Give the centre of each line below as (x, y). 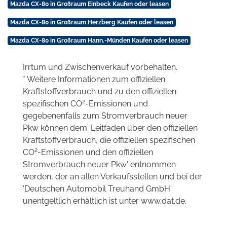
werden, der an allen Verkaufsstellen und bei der (112, 177)
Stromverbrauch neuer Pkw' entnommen (99, 165)
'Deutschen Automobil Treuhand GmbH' (97, 189)
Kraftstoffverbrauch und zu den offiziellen (100, 92)
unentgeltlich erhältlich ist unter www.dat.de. (105, 201)
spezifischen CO (52, 104)
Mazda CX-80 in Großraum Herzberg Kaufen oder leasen (91, 23)
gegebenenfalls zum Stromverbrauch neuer (105, 116)
